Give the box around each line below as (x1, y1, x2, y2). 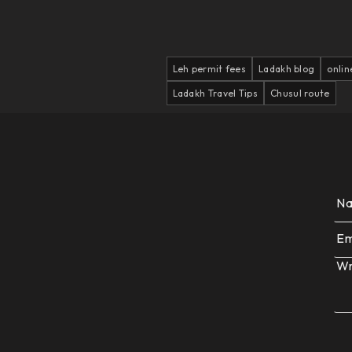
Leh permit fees (172, 63, 247, 75)
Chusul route (270, 87, 330, 99)
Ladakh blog (258, 63, 315, 75)
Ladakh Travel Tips (172, 87, 258, 99)
